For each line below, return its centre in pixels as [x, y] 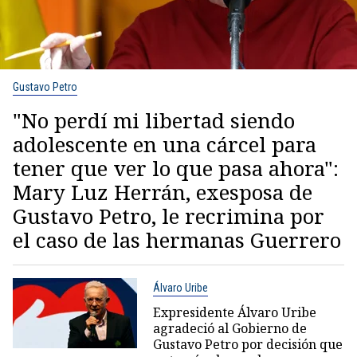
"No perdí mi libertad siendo [154, 121]
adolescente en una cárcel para [165, 145]
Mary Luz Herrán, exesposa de [163, 192]
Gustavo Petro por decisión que [247, 345]
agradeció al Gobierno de [229, 329]
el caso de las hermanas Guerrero [177, 240]
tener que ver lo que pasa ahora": [176, 169]
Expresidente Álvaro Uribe [234, 313]
